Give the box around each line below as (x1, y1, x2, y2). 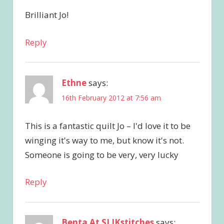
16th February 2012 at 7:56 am (61, 92, 161, 102)
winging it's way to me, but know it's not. (24, 134, 184, 146)
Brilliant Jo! (24, 9, 68, 21)
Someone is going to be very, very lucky (24, 148, 178, 160)
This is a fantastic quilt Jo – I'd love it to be (24, 119, 190, 131)
